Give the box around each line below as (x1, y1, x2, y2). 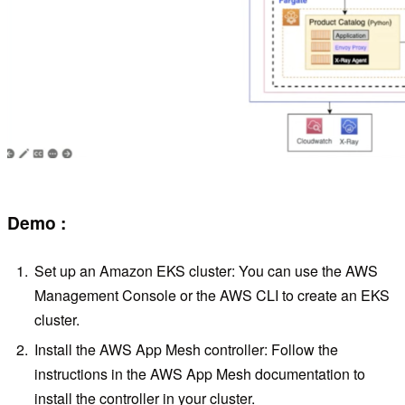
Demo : (7, 209, 66, 235)
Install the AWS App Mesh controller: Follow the (34, 339, 339, 361)
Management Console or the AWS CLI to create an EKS (34, 285, 391, 306)
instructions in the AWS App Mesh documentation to (34, 363, 366, 385)
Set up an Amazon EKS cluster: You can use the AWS (34, 260, 379, 282)
